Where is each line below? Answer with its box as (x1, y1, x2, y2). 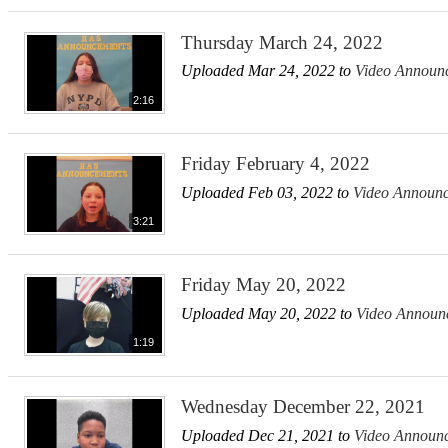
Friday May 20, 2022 (181, 274, 346, 296)
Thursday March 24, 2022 (181, 31, 383, 53)
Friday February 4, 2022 (181, 152, 370, 174)
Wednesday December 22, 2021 (181, 395, 425, 417)
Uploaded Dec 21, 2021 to (181, 426, 354, 444)
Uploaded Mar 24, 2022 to (181, 62, 355, 80)
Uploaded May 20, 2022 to (181, 305, 356, 323)
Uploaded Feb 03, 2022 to (181, 183, 353, 201)
